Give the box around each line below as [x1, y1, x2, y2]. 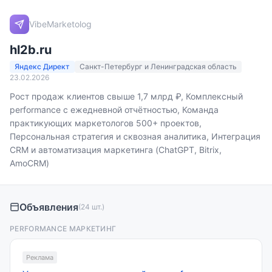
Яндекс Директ [15, 62, 70, 71]
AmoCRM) [10, 158, 49, 168]
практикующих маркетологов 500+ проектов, [10, 118, 202, 128]
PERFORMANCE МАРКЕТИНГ [10, 224, 117, 233]
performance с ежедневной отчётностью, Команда [10, 104, 219, 115]
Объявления [19, 201, 78, 213]
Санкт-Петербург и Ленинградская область [80, 62, 237, 71]
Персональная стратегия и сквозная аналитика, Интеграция [10, 131, 260, 141]
